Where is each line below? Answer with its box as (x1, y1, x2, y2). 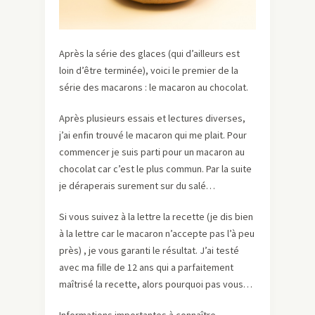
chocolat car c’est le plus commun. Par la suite (59, 162, 252, 175)
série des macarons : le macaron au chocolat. (59, 80, 248, 94)
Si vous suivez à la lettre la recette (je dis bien (59, 210, 253, 223)
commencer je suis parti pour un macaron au (59, 145, 245, 158)
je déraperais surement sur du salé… (59, 179, 215, 192)
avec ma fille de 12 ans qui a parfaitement (59, 260, 233, 274)
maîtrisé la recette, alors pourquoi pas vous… (59, 277, 252, 290)
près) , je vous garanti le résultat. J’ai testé (59, 243, 239, 257)
